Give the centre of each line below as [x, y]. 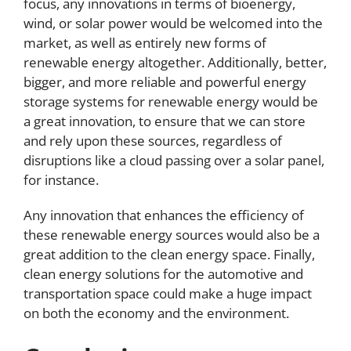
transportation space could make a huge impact [168, 294]
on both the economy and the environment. [156, 313]
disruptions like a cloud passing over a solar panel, [174, 161]
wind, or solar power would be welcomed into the [173, 24]
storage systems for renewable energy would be [171, 102]
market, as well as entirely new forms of [145, 43]
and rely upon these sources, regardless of [153, 141]
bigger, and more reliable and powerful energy [165, 82]
